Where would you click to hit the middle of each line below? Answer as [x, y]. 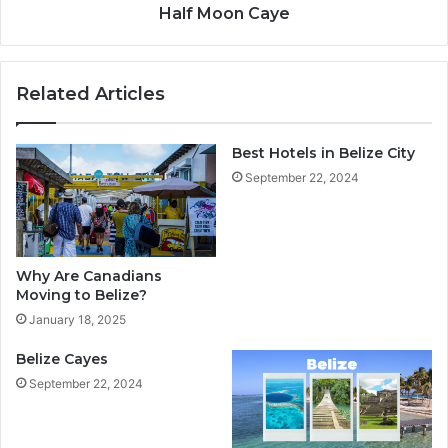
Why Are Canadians [89, 275]
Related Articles [90, 94]
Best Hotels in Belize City [323, 153]
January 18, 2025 [77, 319]
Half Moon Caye [224, 13]
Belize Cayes [62, 358]
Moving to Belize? [81, 294]
